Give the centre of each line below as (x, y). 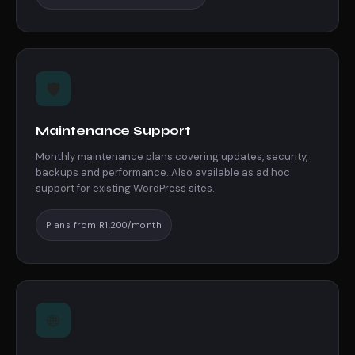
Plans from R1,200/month (104, 225)
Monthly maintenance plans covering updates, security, (172, 157)
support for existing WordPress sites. (125, 188)
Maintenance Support (113, 130)
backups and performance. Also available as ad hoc (163, 172)
